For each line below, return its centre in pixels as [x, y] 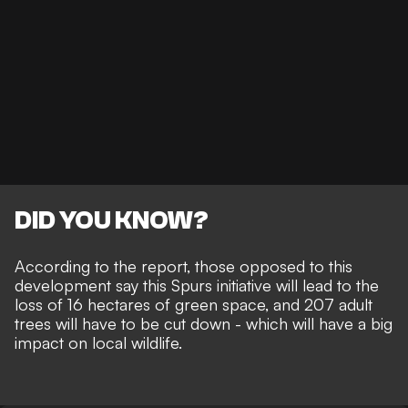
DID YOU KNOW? [112, 221]
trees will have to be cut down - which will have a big [204, 324]
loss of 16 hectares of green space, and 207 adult [194, 305]
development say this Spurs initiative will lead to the [197, 286]
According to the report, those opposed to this [184, 266]
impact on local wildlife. [101, 343]
